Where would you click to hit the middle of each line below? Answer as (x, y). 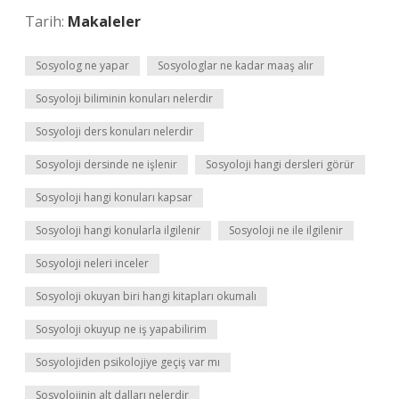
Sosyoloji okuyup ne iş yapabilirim (121, 329)
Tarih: (46, 21)
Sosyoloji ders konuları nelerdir (114, 131)
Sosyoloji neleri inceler (92, 263)
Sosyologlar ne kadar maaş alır (236, 65)
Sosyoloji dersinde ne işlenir (106, 164)
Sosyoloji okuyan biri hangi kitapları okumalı (146, 296)
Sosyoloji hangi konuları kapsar (114, 197)
